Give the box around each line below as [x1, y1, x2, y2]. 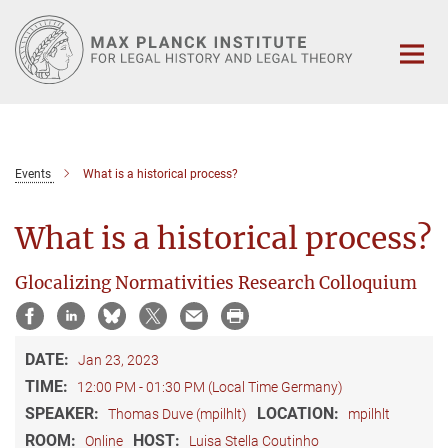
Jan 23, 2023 [78, 351, 159, 368]
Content [5, 36, 60, 55]
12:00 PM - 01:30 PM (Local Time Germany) [77, 378, 343, 395]
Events [15, 166, 51, 181]
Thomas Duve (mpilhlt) [108, 405, 247, 422]
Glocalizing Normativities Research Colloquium [15, 271, 417, 294]
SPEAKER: [25, 403, 103, 423]
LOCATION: [257, 403, 343, 423]
